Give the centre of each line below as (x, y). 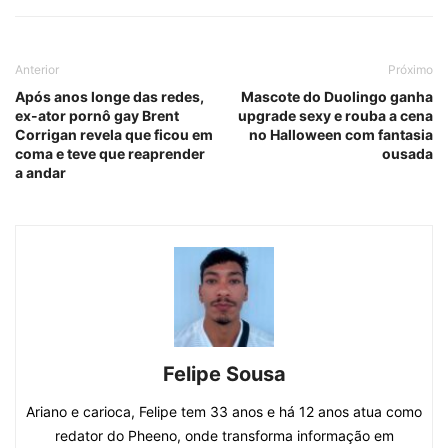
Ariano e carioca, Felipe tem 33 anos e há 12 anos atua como (224, 411)
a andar (40, 172)
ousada (407, 153)
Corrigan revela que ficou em (114, 134)
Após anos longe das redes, (109, 96)
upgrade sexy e (291, 115)
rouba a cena (389, 115)
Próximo (410, 69)
